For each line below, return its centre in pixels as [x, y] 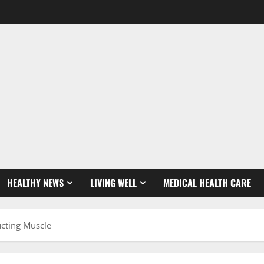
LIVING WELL [113, 183]
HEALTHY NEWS [35, 183]
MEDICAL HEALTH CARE [207, 183]
